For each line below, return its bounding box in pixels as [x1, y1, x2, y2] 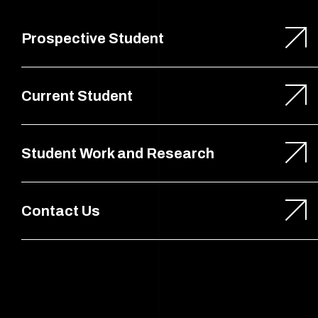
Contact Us [21, 202, 100, 219]
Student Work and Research [21, 145, 214, 161]
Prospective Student [21, 30, 164, 46]
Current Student [21, 87, 133, 104]
